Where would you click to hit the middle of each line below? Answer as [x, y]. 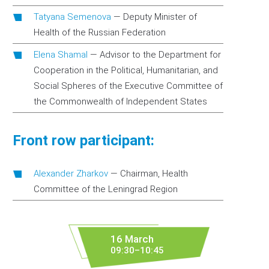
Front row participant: [83, 141]
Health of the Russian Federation [100, 32]
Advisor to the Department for [160, 55]
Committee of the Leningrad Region [106, 189]
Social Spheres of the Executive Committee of [128, 86]
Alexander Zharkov [71, 174]
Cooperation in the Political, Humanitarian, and [126, 70]
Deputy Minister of [160, 17]
